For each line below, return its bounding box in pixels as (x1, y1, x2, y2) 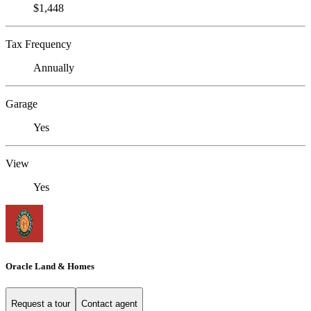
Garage (6, 98, 37, 110)
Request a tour (11, 299, 70, 310)
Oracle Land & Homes (6, 260, 94, 271)
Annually (33, 62, 74, 74)
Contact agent (81, 299, 137, 310)
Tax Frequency (6, 38, 72, 51)
